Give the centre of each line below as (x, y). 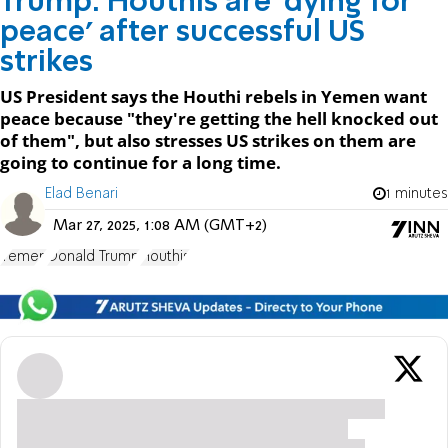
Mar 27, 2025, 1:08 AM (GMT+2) (160, 225)
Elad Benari (81, 193)
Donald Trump (93, 256)
